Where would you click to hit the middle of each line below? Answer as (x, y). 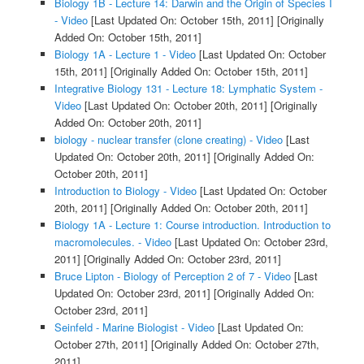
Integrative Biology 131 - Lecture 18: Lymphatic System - (188, 89)
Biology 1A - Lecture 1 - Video (125, 54)
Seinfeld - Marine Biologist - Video (134, 327)
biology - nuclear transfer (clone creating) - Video (168, 140)
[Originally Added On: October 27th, (233, 344)
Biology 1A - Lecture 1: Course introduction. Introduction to (192, 225)
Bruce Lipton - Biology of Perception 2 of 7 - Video (172, 276)
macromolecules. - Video (113, 242)
